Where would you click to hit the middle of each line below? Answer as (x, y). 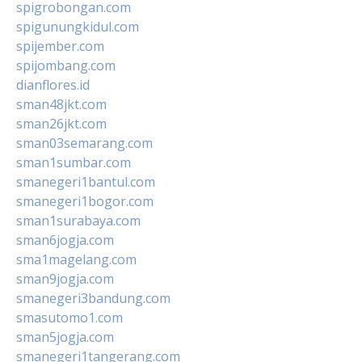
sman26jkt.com (61, 123)
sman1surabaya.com (78, 220)
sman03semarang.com (84, 143)
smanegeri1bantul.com (86, 181)
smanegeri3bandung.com (93, 298)
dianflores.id (53, 84)
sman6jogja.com (65, 240)
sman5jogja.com (65, 337)
